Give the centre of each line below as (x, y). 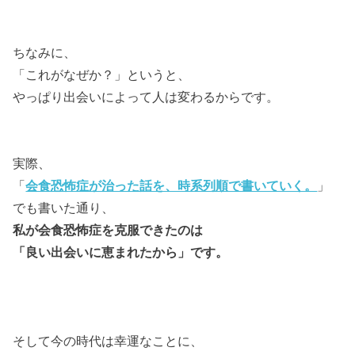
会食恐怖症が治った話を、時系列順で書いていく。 (172, 185)
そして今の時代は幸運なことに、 (108, 340)
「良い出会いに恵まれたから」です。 (121, 252)
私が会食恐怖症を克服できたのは (108, 229)
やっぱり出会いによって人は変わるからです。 (146, 96)
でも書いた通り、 (64, 207)
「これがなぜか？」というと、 (102, 74)
